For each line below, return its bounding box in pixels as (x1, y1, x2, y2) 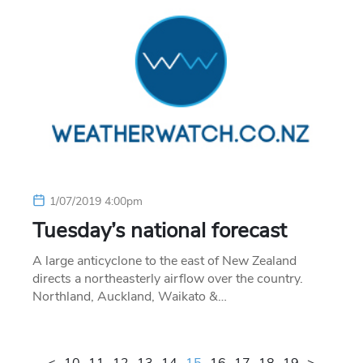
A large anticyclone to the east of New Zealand (32, 251, 297, 270)
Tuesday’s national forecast (32, 216, 287, 245)
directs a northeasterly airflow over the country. (32, 269, 303, 288)
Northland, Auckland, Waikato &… (32, 287, 227, 305)
